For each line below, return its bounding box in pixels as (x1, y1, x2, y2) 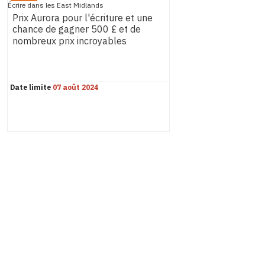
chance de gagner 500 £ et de (12, 22, 141, 37)
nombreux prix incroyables (12, 34, 127, 49)
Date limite (10, 82, 51, 93)
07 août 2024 (53, 82, 98, 93)
